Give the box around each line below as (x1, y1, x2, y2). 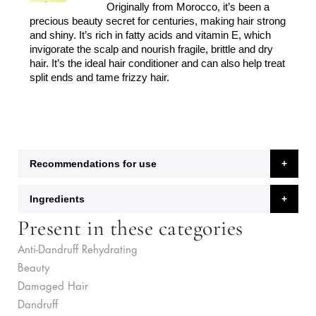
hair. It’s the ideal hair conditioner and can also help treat (30, 56, 285, 69)
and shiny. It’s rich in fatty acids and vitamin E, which (30, 28, 271, 41)
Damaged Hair (18, 281, 88, 293)
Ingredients (30, 193, 85, 205)
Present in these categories (18, 215, 243, 242)
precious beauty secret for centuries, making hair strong (30, 14, 286, 27)
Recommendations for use (30, 158, 157, 170)
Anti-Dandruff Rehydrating (18, 245, 138, 256)
